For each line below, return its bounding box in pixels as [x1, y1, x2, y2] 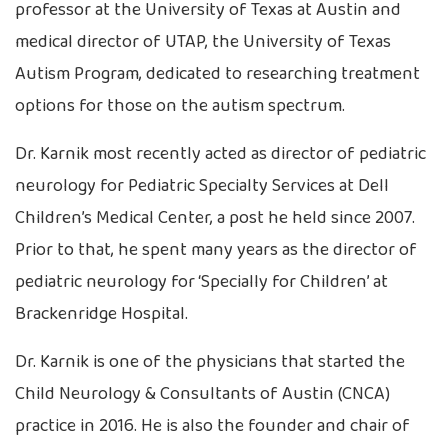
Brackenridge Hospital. [15, 300, 188, 329]
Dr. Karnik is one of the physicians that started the [15, 348, 405, 377]
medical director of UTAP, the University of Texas [15, 28, 391, 57]
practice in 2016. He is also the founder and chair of [15, 412, 410, 441]
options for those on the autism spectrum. [15, 92, 345, 121]
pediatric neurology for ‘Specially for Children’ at [15, 268, 388, 297]
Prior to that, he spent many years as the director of [15, 236, 417, 265]
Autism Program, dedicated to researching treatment [15, 60, 420, 89]
